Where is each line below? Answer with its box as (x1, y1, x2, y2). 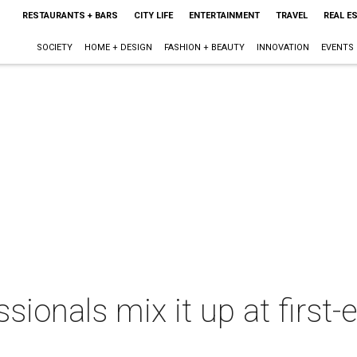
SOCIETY (36, 42, 73, 53)
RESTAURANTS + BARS (22, 10, 118, 21)
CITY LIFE (133, 10, 173, 21)
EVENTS (320, 42, 354, 53)
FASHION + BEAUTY (163, 42, 245, 53)
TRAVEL (275, 10, 308, 21)
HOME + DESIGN (84, 42, 152, 53)
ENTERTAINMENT (188, 10, 260, 21)
